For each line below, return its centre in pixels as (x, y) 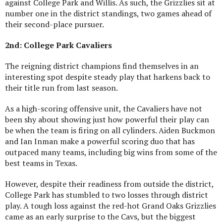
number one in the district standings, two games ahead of (108, 13)
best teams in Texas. (41, 163)
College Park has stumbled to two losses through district (107, 194)
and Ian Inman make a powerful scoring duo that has (100, 141)
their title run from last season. (61, 87)
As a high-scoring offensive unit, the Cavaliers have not (104, 108)
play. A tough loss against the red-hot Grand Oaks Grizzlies (111, 205)
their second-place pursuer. (55, 24)
